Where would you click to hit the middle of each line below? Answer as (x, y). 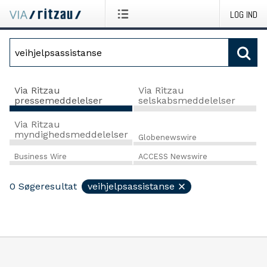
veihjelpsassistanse (131, 187)
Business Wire (41, 157)
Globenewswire (167, 137)
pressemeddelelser (58, 100)
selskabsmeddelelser (187, 100)
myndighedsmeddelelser (71, 134)
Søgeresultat (48, 187)
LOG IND (244, 15)
